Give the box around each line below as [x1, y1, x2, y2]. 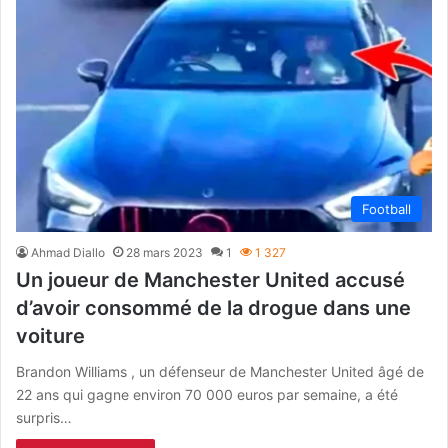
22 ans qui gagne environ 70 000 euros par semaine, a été [16, 386, 398, 404]
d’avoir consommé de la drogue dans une [16, 296, 411, 321]
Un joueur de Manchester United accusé [16, 268, 405, 293]
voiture [16, 324, 85, 349]
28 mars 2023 [126, 245, 203, 261]
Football [362, 201, 411, 218]
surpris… [16, 409, 72, 427]
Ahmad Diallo [31, 245, 105, 261]
